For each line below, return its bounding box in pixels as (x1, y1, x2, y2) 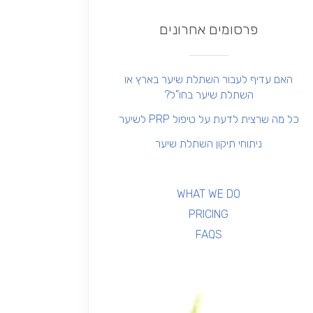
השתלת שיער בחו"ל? (163, 88, 254, 101)
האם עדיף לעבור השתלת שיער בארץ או (124, 73, 293, 86)
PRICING (189, 208, 229, 221)
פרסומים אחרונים (159, 21, 259, 38)
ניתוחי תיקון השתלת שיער (155, 137, 263, 150)
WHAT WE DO (177, 187, 241, 201)
